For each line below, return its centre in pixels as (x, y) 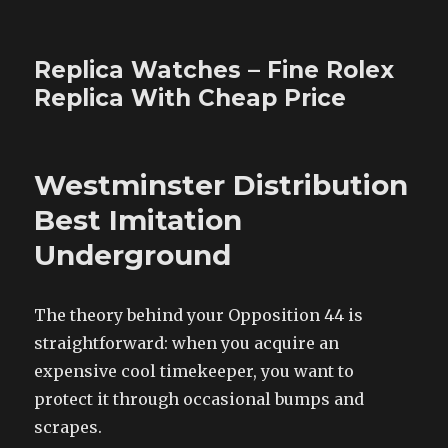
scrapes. (68, 427)
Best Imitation (138, 220)
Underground (133, 255)
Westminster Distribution (221, 185)
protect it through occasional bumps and (199, 399)
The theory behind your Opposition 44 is (199, 315)
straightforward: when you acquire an (187, 343)
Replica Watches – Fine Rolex (214, 70)
